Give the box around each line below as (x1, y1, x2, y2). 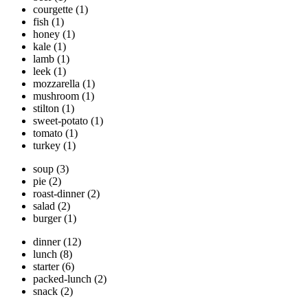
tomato (33, 127, 63, 140)
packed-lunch (33, 273, 91, 285)
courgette (33, 3, 73, 16)
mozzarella (33, 78, 80, 90)
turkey (33, 140, 60, 152)
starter (33, 261, 59, 273)
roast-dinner (33, 188, 85, 200)
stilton (33, 102, 59, 115)
